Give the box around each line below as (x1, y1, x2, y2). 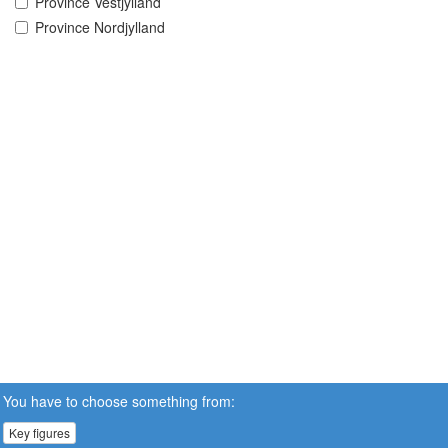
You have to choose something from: (3, 390, 235, 411)
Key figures (9, 424, 70, 441)
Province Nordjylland (35, 17, 165, 38)
